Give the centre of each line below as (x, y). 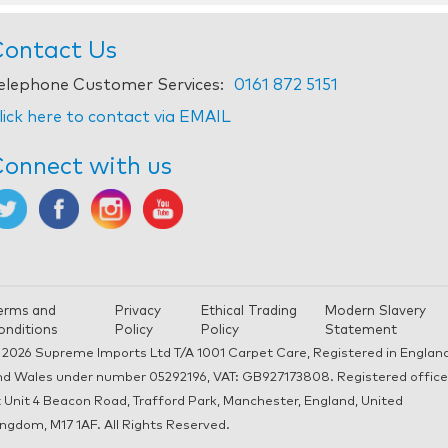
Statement (361, 330)
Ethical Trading (249, 311)
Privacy (137, 311)
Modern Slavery (376, 311)
